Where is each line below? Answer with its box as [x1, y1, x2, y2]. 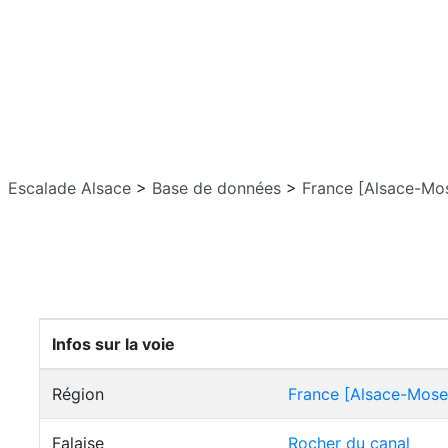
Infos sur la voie [52, 334, 175, 354]
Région [52, 384, 104, 404]
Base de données [152, 178, 281, 198]
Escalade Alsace [8, 178, 131, 198]
